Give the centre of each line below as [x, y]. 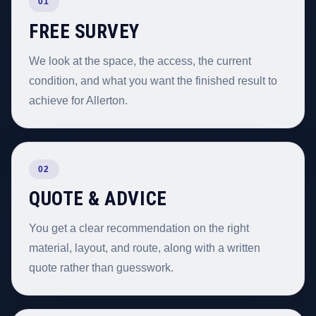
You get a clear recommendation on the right [139, 229]
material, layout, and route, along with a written [145, 248]
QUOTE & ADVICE [98, 199]
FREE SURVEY [84, 31]
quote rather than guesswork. [101, 268]
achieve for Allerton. [78, 100]
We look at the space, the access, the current [140, 61]
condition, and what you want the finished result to [153, 80]
